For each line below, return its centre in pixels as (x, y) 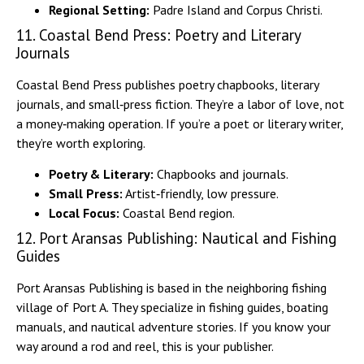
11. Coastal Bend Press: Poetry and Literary (158, 35)
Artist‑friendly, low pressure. (201, 194)
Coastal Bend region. (177, 213)
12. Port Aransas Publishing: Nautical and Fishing (176, 238)
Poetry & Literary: (101, 174)
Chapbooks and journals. (221, 174)
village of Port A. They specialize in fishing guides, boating (172, 308)
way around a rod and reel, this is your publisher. (145, 347)
